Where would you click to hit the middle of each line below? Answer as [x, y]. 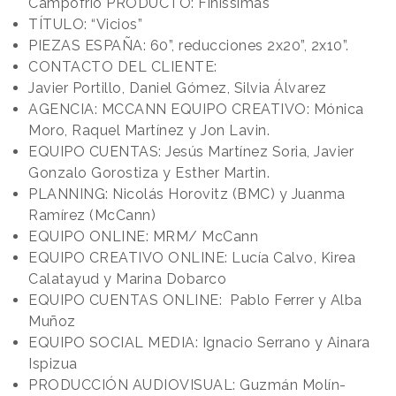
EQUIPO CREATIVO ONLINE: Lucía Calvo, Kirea [192, 257]
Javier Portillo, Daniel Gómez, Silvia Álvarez [178, 88]
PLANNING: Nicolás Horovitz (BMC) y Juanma [187, 194]
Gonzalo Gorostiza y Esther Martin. [149, 172]
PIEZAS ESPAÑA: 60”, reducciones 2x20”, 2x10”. [189, 45]
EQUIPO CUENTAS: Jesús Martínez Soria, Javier [191, 151]
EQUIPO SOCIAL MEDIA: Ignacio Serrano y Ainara [199, 342]
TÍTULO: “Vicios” [85, 24]
